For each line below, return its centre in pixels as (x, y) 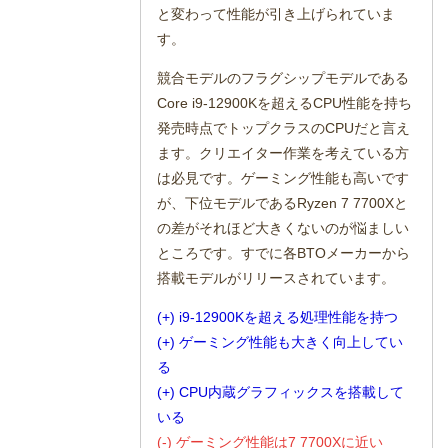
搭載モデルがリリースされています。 (276, 277)
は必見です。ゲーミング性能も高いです (283, 177)
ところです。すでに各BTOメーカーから (284, 252)
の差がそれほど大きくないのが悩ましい (283, 227)
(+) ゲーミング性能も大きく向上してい (280, 341)
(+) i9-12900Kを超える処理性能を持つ (278, 316)
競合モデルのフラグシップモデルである (283, 77)
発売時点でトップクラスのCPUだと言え (284, 127)
